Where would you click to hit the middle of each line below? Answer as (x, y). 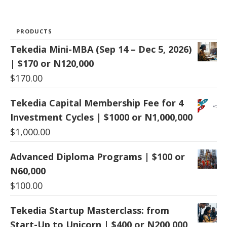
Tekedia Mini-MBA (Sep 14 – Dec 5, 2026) (101, 49)
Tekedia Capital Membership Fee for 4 (97, 103)
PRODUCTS (34, 31)
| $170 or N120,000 (52, 63)
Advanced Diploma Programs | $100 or (98, 156)
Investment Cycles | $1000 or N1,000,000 (101, 117)
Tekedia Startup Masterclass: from (90, 210)
